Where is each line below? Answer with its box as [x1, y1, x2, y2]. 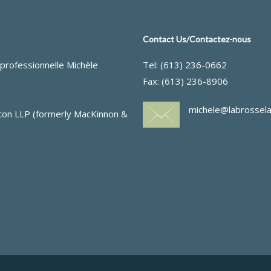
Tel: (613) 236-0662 [142, 59, 227, 71]
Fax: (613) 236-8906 [142, 75, 228, 87]
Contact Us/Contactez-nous [142, 34, 251, 44]
